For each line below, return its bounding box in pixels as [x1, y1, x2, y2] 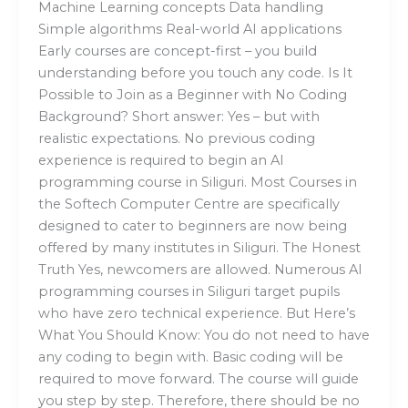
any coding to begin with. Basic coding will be [37, 349, 343, 366]
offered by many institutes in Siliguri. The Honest [37, 240, 361, 257]
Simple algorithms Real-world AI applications [37, 21, 342, 38]
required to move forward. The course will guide [37, 371, 359, 388]
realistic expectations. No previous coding [37, 130, 315, 148]
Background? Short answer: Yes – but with [37, 108, 320, 126]
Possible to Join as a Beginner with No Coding [37, 87, 347, 104]
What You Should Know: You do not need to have [37, 327, 370, 344]
